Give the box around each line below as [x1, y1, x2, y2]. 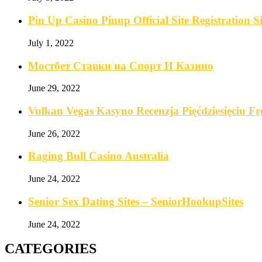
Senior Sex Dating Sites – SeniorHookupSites [28, 195, 243, 208]
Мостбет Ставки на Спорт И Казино [28, 59, 213, 72]
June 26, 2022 [28, 128, 80, 139]
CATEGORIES [5, 241, 96, 257]
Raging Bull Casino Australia [28, 150, 169, 163]
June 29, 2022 [28, 83, 80, 94]
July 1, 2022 [28, 37, 74, 48]
